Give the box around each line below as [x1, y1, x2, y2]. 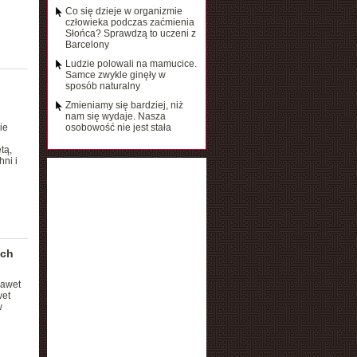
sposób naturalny [65, 80, 140, 92]
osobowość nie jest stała [65, 122, 171, 133]
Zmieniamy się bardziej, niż [65, 100, 183, 111]
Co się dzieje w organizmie [65, 6, 182, 17]
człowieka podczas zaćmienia [65, 17, 194, 28]
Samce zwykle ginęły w [65, 69, 166, 80]
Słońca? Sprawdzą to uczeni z [65, 28, 196, 39]
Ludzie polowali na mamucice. [65, 58, 197, 69]
